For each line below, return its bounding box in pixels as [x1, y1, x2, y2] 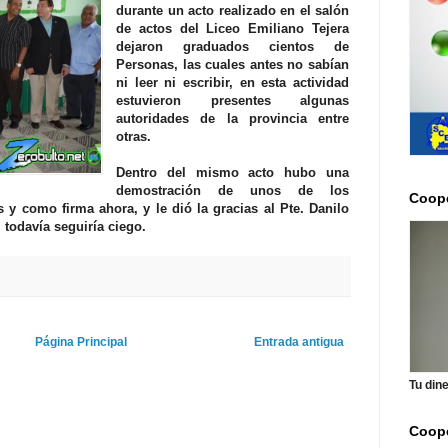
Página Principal [34, 335, 127, 350]
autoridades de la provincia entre [116, 110, 349, 126]
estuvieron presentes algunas [116, 92, 349, 108]
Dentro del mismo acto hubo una [116, 164, 349, 180]
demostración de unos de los [116, 182, 349, 198]
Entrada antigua [254, 335, 344, 350]
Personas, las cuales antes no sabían [116, 56, 349, 72]
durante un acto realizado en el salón [116, 2, 349, 18]
